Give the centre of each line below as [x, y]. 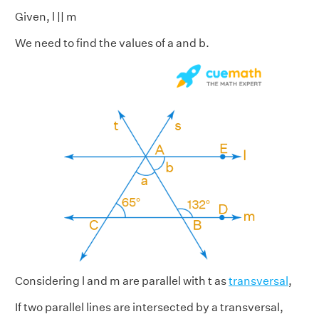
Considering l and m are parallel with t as [122, 281]
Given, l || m [46, 17]
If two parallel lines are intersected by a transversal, [149, 308]
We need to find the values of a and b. [112, 43]
